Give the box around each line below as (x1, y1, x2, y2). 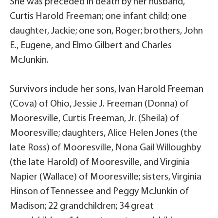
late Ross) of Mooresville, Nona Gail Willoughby (10, 143, 201, 153)
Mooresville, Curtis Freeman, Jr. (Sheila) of (10, 114, 179, 124)
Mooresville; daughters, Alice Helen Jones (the (10, 128, 198, 138)
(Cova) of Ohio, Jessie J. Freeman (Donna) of (10, 99, 189, 109)
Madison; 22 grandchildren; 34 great (10, 201, 154, 211)
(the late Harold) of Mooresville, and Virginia (10, 158, 190, 167)
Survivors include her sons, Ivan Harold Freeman (10, 85, 203, 94)
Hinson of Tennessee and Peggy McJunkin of (10, 187, 189, 197)
